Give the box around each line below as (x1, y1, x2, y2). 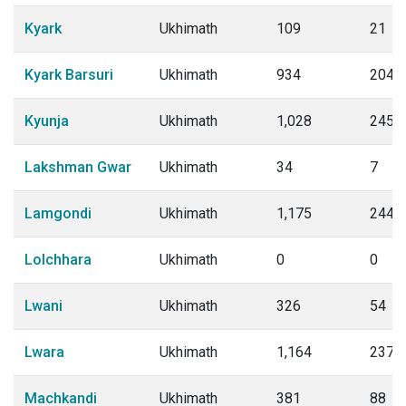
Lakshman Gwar (24, 159, 131, 176)
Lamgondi (24, 205, 92, 222)
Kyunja (24, 112, 69, 130)
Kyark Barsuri (24, 66, 113, 83)
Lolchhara (24, 251, 92, 268)
